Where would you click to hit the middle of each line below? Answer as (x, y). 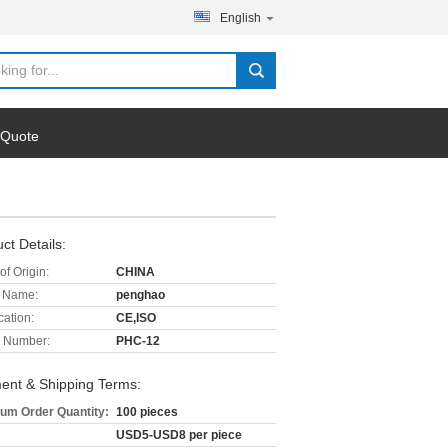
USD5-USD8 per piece (179, 435)
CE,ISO (136, 318)
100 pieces (147, 412)
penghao (140, 295)
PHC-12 (138, 341)
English (240, 18)
